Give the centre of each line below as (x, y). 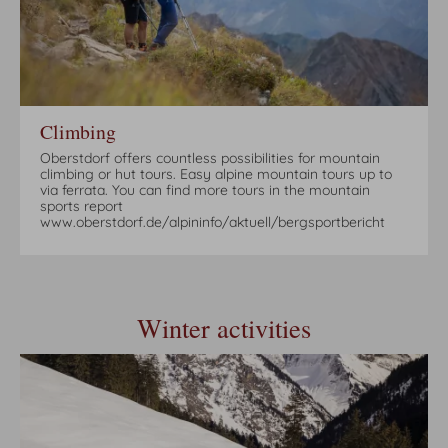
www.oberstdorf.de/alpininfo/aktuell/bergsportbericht (212, 222)
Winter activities (224, 328)
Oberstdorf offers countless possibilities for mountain (210, 158)
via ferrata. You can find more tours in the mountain (205, 190)
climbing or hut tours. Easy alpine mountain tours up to (216, 174)
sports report (81, 206)
